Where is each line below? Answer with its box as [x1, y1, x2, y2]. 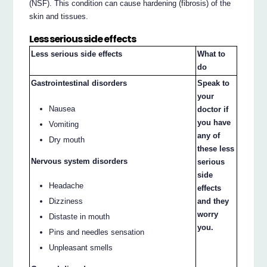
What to [197, 49, 226, 59]
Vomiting [49, 119, 79, 129]
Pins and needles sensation [49, 227, 145, 237]
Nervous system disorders [31, 156, 128, 166]
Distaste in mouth [49, 212, 110, 221]
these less [197, 144, 235, 154]
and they [197, 197, 229, 206]
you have [197, 118, 231, 128]
